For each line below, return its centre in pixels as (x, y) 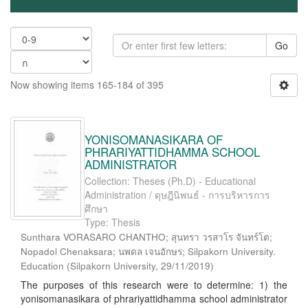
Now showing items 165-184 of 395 (87, 85)
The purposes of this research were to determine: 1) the (154, 285)
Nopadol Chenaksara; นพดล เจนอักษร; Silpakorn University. (148, 251)
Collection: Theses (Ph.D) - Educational (170, 181)
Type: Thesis (112, 222)
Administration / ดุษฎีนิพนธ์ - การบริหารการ (177, 195)
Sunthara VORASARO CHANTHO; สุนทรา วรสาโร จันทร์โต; (146, 237)
